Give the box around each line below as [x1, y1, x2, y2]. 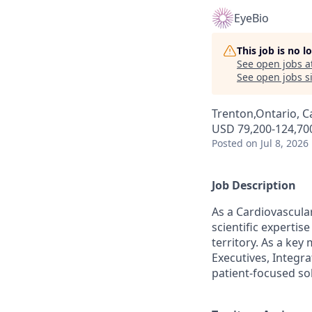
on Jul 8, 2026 [246, 136, 309, 150]
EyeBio [234, 10, 269, 26]
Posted [212, 136, 243, 150]
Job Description [212, 178, 296, 193]
